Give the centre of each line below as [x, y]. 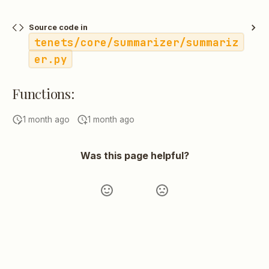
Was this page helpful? [134, 156]
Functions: [43, 94]
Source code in [58, 28]
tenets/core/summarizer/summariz [136, 42]
